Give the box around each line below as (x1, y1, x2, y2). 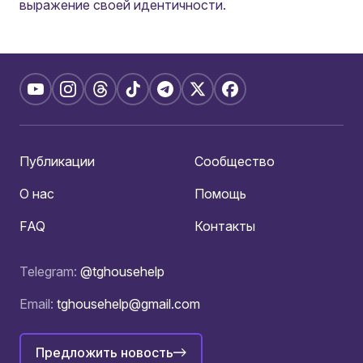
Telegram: (19, 263, 80, 280)
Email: (19, 296, 57, 312)
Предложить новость (36, 344, 173, 361)
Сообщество (194, 153, 275, 169)
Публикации (19, 153, 95, 169)
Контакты (194, 218, 255, 234)
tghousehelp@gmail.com (57, 296, 200, 312)
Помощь (194, 186, 246, 202)
